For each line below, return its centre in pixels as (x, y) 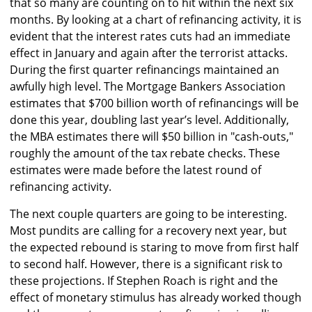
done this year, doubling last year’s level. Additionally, (149, 120)
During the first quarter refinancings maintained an (145, 70)
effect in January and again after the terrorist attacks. (149, 53)
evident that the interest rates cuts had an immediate (150, 37)
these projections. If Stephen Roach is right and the (144, 281)
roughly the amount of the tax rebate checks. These (145, 154)
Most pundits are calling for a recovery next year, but (148, 231)
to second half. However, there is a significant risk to (146, 264)
